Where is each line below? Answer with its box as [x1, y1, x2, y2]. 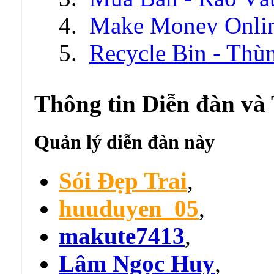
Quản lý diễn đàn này [34, 130, 215, 153]
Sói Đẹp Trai [59, 168, 187, 194]
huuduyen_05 [59, 195, 199, 222]
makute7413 [59, 223, 185, 250]
